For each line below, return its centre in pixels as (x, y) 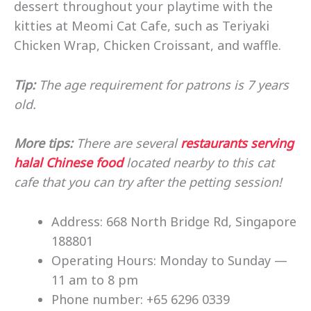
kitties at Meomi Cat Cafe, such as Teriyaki (142, 25)
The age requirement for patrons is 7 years (164, 84)
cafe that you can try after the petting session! (148, 182)
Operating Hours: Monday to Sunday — (169, 261)
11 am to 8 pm (95, 280)
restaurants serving (237, 143)
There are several (127, 143)
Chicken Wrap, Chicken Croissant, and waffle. (148, 45)
